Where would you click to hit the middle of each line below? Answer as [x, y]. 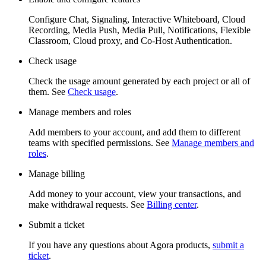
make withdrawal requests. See [88, 204]
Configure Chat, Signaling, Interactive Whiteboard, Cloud [137, 19]
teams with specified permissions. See [100, 142]
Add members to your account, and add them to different [134, 132]
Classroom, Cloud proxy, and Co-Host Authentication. [130, 40]
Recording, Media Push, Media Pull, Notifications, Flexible [140, 30]
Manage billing [57, 173]
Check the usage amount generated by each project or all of [139, 81]
